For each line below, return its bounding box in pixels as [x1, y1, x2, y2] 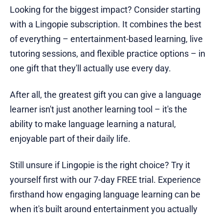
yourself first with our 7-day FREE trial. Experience [10, 175, 201, 185]
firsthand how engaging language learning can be [10, 189, 200, 200]
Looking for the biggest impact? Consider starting [10, 4, 200, 15]
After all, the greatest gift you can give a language [10, 89, 201, 100]
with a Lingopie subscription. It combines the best [10, 19, 201, 30]
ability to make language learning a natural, [10, 119, 176, 130]
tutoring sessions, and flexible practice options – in [10, 48, 205, 59]
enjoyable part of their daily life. [10, 133, 131, 144]
